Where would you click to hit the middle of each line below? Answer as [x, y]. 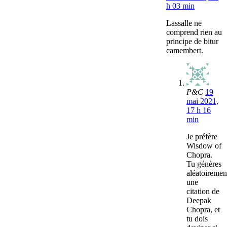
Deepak [199, 201]
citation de [203, 192]
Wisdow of [204, 146]
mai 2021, [202, 101]
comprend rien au [194, 32]
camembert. [185, 51]
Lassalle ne [184, 23]
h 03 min [180, 6]
